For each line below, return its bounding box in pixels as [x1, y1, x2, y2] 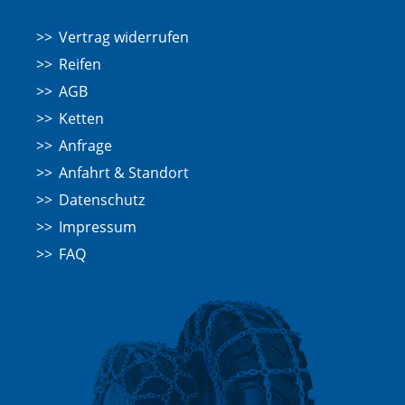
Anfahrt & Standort [59, 163, 189, 184]
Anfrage [59, 136, 112, 156]
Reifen [59, 54, 101, 75]
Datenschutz [59, 190, 145, 211]
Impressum [59, 217, 137, 238]
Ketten [59, 108, 104, 129]
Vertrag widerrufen [59, 27, 189, 48]
